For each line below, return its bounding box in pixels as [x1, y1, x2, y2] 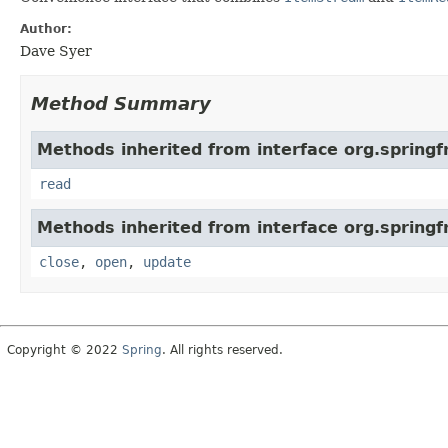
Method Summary [31, 92, 211, 114]
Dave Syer [20, 42, 92, 59]
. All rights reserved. [162, 342, 283, 357]
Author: [20, 21, 72, 36]
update [143, 253, 191, 270]
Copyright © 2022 [7, 342, 122, 357]
